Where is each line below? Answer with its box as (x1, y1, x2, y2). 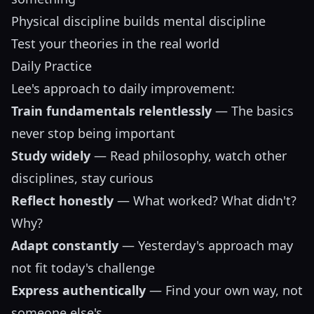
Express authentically (11, 282, 146, 299)
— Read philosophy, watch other (90, 147, 287, 165)
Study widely (11, 147, 90, 165)
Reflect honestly (11, 192, 114, 210)
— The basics (212, 102, 294, 120)
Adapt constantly (11, 237, 118, 254)
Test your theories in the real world (11, 35, 219, 53)
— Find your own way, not (146, 282, 303, 299)
